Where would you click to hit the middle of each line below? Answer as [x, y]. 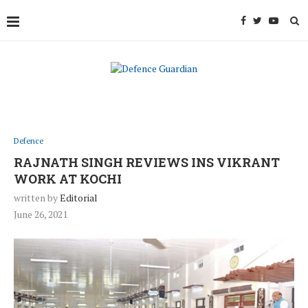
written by [37, 198]
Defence [29, 141]
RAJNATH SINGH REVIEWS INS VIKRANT [147, 162]
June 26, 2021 [41, 214]
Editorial [79, 198]
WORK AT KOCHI [68, 179]
